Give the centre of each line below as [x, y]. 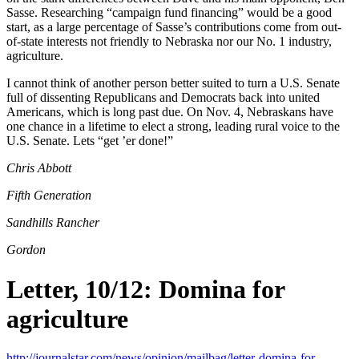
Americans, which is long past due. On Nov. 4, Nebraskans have [170, 112]
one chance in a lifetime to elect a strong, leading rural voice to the [173, 127]
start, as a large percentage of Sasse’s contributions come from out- [174, 27]
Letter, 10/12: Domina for [145, 289]
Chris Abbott [39, 168]
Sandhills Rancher [53, 223]
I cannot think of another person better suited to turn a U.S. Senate [173, 83]
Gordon [26, 250]
